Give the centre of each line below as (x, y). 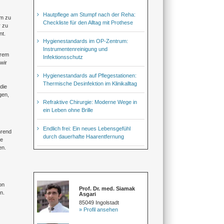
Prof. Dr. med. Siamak (107, 188)
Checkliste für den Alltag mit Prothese (88, 22)
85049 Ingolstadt (99, 202)
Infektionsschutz (63, 57)
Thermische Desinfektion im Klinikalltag (90, 83)
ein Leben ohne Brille (68, 110)
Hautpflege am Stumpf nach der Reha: (89, 14)
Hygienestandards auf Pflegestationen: (90, 75)
